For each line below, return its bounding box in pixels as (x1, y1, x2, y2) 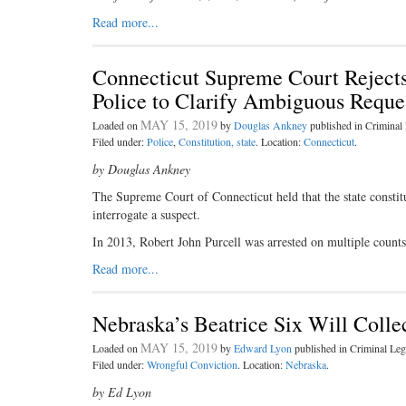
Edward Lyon (234, 341, 292, 355)
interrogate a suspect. (92, 206, 200, 223)
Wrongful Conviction (147, 357, 237, 372)
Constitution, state (179, 134, 256, 149)
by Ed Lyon (92, 383, 151, 401)
